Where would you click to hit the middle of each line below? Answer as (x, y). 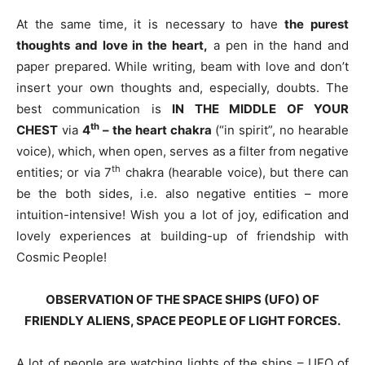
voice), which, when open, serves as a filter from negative (182, 151)
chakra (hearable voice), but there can (235, 172)
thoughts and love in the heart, (112, 45)
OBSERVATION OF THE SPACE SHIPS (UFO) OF (182, 299)
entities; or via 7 (64, 172)
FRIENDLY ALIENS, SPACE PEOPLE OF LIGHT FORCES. (182, 320)
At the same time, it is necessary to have (151, 24)
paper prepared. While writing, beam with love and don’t (182, 66)
